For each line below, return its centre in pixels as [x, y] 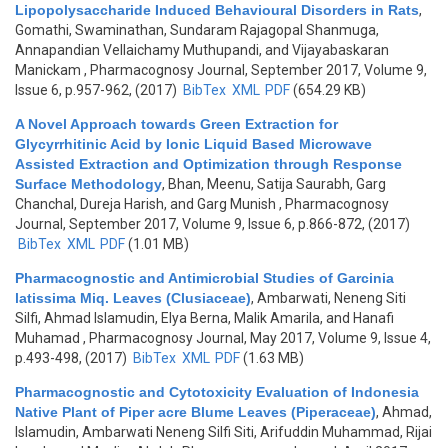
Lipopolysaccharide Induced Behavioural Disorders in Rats [217, 10]
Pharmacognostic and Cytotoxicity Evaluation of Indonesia [217, 392]
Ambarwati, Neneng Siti [331, 298]
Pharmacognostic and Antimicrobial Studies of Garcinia [204, 278]
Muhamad [47, 338]
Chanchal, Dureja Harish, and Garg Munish [145, 204]
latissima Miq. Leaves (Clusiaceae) [133, 298]
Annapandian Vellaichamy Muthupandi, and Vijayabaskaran [202, 50]
